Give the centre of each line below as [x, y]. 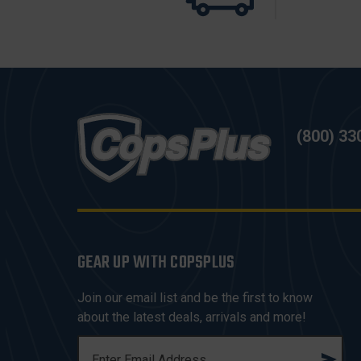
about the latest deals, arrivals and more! [192, 317]
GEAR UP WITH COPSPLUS [156, 263]
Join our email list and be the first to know [195, 298]
